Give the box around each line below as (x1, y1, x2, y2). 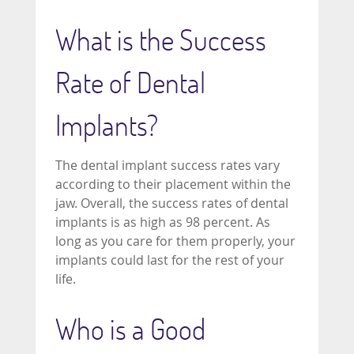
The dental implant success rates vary (55, 156, 280, 174)
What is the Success (55, 21, 266, 58)
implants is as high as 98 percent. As (55, 213, 270, 231)
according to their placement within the (55, 175, 291, 193)
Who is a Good (55, 311, 205, 347)
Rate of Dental (55, 64, 205, 100)
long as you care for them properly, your (55, 232, 296, 250)
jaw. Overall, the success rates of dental (55, 194, 288, 212)
